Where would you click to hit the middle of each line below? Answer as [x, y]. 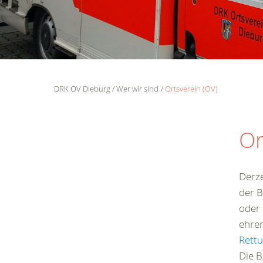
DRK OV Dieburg [82, 88]
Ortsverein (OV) [191, 88]
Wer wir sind [138, 88]
